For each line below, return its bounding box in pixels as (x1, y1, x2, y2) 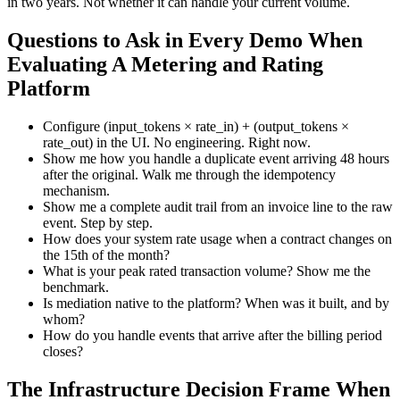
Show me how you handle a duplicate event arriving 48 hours (43, 151, 389, 167)
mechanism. (43, 183, 110, 199)
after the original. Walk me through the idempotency (43, 167, 336, 183)
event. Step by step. (43, 215, 153, 231)
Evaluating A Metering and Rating (7, 53, 323, 77)
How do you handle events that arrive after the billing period (43, 328, 382, 344)
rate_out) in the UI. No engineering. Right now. (43, 135, 311, 151)
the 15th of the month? (43, 247, 170, 263)
